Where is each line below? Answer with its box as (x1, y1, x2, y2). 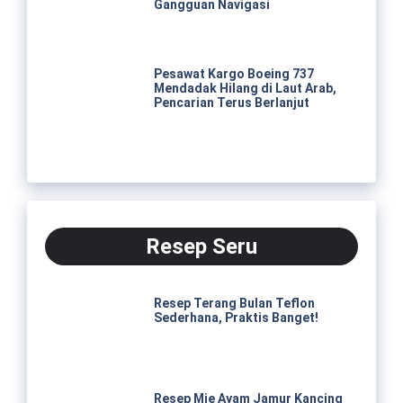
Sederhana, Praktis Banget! (153, 310, 318, 326)
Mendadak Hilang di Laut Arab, (153, 80, 336, 95)
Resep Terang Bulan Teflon (153, 296, 315, 311)
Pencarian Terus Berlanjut (153, 94, 309, 110)
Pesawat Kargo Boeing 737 (153, 66, 314, 81)
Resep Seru (146, 234, 257, 260)
